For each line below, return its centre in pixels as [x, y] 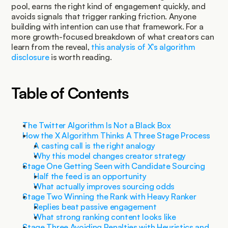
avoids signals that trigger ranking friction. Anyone [104, 16]
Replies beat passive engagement [95, 207]
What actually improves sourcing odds [104, 186]
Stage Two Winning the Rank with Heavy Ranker [109, 196]
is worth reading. [80, 57]
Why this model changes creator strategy [110, 156]
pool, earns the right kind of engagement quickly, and [108, 6]
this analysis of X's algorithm [143, 47]
